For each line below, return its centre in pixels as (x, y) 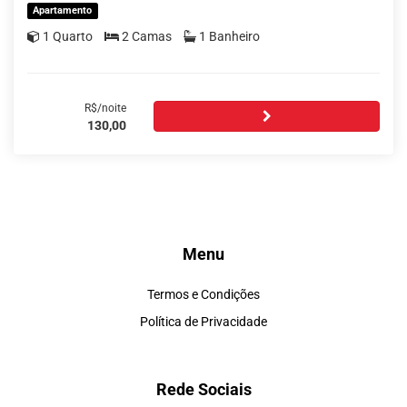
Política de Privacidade (203, 321)
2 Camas (147, 36)
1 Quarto (68, 36)
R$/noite (106, 108)
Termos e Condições (203, 294)
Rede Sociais (203, 389)
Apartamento (63, 10)
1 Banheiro (229, 36)
